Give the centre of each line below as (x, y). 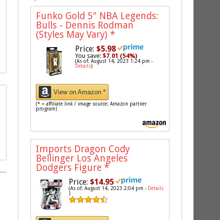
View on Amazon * (80, 92)
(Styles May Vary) (73, 34)
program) (47, 109)
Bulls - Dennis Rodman (85, 25)
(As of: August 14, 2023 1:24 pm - (114, 61)
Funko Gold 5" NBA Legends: (97, 16)
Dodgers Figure (70, 167)
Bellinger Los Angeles (82, 158)
